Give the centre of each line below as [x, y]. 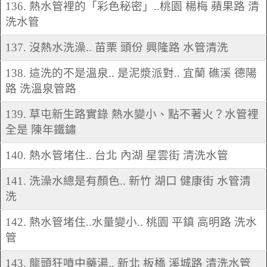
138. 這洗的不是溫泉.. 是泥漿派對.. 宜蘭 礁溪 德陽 [131, 73]
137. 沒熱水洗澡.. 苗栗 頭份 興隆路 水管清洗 [117, 48]
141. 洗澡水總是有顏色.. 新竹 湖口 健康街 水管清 [128, 181]
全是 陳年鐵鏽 [41, 130]
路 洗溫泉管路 [41, 89]
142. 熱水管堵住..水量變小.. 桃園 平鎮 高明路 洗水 [131, 222]
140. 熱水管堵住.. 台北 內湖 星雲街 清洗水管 [117, 156]
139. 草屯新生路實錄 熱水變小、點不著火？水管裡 [132, 114]
